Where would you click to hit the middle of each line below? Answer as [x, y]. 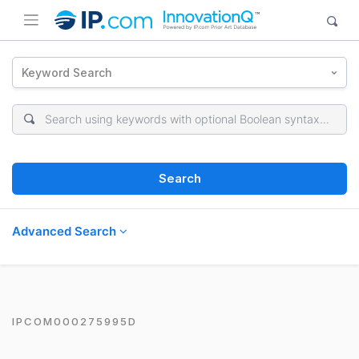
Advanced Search [66, 231]
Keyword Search [67, 72]
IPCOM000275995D [75, 321]
